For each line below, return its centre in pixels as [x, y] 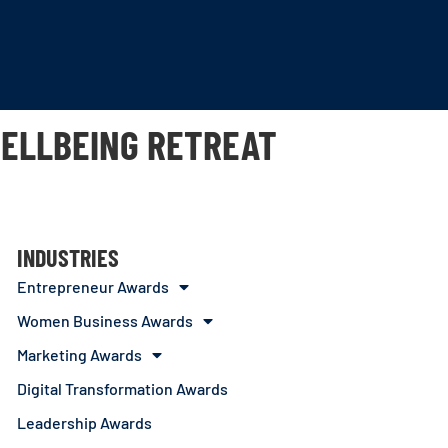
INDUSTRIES [68, 257]
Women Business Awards [105, 320]
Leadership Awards [85, 422]
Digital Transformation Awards [123, 388]
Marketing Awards [80, 354]
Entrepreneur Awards [93, 286]
